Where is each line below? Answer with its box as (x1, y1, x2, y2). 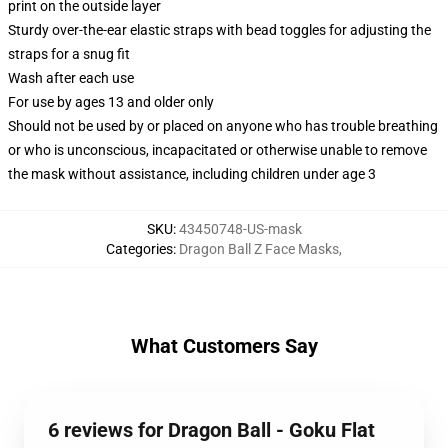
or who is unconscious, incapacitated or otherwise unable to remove (8, 142, 427, 158)
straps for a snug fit (8, 46, 130, 62)
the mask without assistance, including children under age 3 (8, 166, 376, 182)
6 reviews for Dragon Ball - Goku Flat (48, 418, 375, 442)
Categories (106, 241, 173, 257)
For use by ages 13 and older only (8, 94, 214, 110)
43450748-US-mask (178, 221, 302, 237)
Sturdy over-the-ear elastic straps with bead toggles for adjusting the (8, 22, 431, 38)
